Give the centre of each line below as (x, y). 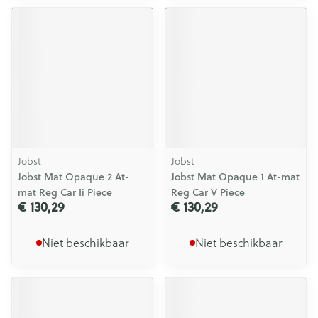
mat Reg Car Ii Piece (65, 192)
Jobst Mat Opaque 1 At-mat (235, 177)
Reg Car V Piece (208, 192)
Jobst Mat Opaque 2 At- (73, 177)
